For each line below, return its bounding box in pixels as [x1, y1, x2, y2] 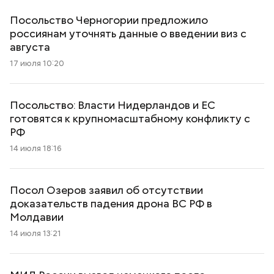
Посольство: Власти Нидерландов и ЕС [10, 98, 215, 112]
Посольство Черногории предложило [10, 13, 208, 27]
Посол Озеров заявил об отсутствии [10, 183, 203, 197]
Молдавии [10, 210, 64, 224]
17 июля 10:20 [10, 58, 64, 68]
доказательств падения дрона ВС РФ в [10, 196, 212, 210]
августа [10, 40, 50, 54]
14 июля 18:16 [10, 143, 62, 154]
